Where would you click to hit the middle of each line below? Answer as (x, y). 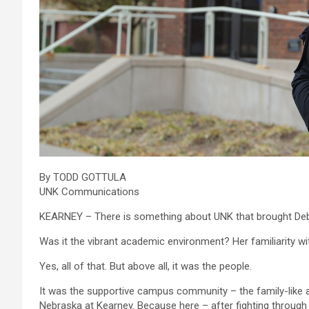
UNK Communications (89, 191)
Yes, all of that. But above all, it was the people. (146, 266)
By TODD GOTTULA (83, 177)
